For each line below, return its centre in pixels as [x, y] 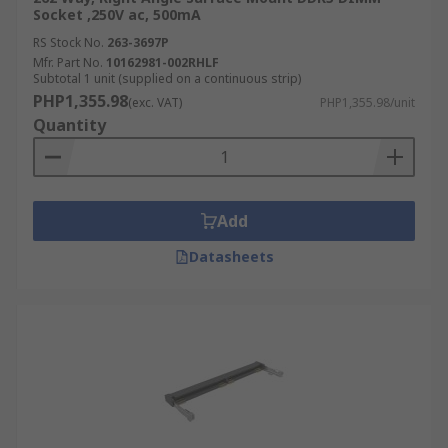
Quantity [69, 125]
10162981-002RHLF [162, 62]
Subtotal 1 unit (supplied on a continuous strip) [167, 78]
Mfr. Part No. [68, 62]
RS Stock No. [68, 42]
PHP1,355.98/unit [367, 102]
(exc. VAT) [155, 102]
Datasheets [231, 256]
